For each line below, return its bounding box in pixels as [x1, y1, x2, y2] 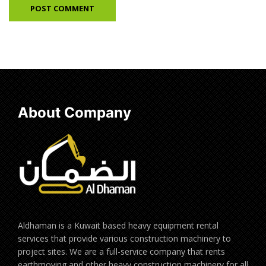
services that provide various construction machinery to [18, 233, 231, 245]
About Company [18, 103, 131, 121]
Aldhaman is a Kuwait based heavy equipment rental [18, 220, 218, 232]
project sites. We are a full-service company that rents [18, 246, 225, 258]
